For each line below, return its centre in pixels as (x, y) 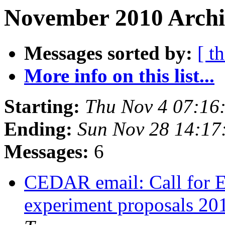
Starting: (42, 106)
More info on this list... (119, 76)
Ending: (38, 129)
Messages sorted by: (108, 53)
